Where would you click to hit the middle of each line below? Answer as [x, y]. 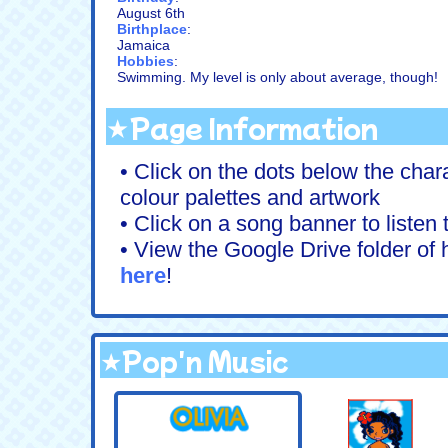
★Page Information [242, 126]
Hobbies [145, 60]
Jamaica [143, 44]
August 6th [151, 12]
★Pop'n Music [194, 359]
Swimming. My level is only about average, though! [277, 76]
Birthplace [152, 28]
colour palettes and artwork [250, 197]
